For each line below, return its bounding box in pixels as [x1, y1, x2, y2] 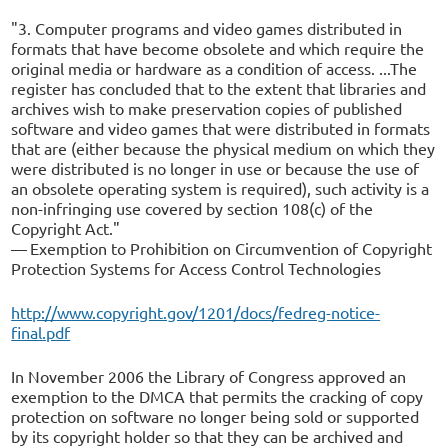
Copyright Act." [11, 218, 121, 238]
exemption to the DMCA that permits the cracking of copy [11, 386, 424, 406]
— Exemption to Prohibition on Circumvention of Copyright [11, 238, 433, 258]
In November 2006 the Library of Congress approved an [11, 366, 407, 386]
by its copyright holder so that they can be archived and [11, 426, 404, 446]
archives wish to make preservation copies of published [11, 98, 403, 118]
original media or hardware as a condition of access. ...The [11, 58, 418, 78]
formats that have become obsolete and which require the [11, 38, 425, 58]
